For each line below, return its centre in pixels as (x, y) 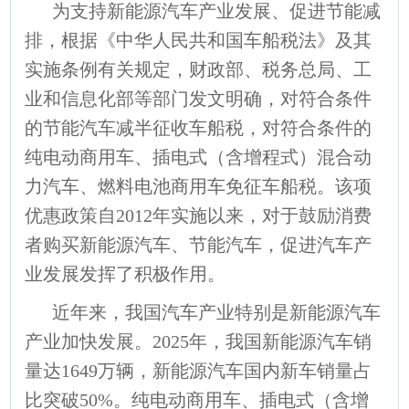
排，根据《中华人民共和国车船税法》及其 (199, 40)
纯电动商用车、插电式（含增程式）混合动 (199, 157)
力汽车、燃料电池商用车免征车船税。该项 (199, 186)
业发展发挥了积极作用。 (126, 273)
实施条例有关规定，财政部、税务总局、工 (199, 69)
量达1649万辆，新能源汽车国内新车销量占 (199, 370)
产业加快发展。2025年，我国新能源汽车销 (199, 341)
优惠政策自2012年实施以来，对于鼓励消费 (199, 215)
